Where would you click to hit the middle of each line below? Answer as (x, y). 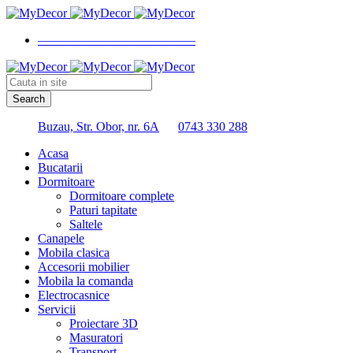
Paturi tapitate (103, 210)
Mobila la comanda (85, 281)
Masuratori (96, 338)
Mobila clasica (74, 253)
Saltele (86, 224)
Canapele (61, 238)
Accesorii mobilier (84, 267)
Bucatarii (60, 167)
